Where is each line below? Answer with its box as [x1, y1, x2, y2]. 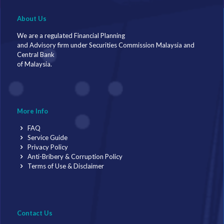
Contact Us [17, 208, 52, 217]
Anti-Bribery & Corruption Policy [26, 152, 123, 160]
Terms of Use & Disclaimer [26, 161, 104, 170]
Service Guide [26, 133, 68, 141]
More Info [17, 106, 48, 115]
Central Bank [17, 50, 54, 58]
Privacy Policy [26, 142, 68, 151]
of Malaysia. [17, 59, 52, 68]
